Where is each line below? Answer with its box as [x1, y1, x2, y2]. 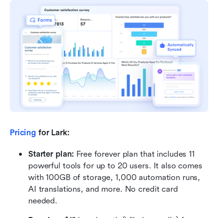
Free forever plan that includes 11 [74, 149, 195, 159]
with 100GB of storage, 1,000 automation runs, [28, 172, 200, 182]
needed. [28, 196, 60, 205]
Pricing [10, 127, 36, 137]
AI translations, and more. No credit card [28, 184, 178, 194]
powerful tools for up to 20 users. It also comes [28, 161, 202, 170]
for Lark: [36, 127, 72, 137]
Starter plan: [28, 149, 74, 159]
